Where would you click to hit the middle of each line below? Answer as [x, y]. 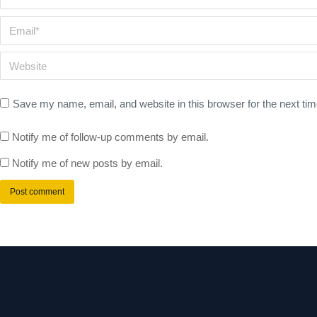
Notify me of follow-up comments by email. [110, 137]
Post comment [37, 192]
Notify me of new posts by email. [87, 163]
